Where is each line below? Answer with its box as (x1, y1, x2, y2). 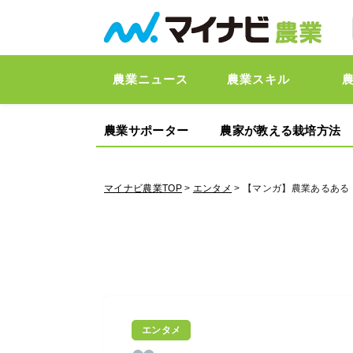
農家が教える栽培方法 (220, 124, 341, 137)
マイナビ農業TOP (104, 183, 182, 194)
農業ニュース (112, 72, 188, 86)
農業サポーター (104, 124, 189, 137)
